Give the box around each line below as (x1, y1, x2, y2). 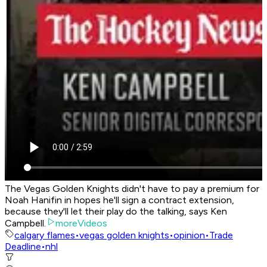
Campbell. (5, 218, 46, 229)
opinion (173, 229, 205, 241)
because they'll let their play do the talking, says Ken (5, 206, 227, 218)
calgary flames (14, 229, 75, 241)
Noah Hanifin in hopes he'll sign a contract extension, (5, 194, 234, 206)
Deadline (5, 241, 41, 253)
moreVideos (55, 218, 107, 229)
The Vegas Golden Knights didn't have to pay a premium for (5, 183, 259, 195)
